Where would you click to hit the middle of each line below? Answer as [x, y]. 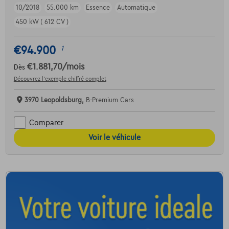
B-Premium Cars [110, 100]
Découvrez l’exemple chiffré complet [60, 79]
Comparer [46, 122]
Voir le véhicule [114, 138]
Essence [98, 8]
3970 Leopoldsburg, [55, 100]
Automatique [136, 8]
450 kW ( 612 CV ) [42, 22]
